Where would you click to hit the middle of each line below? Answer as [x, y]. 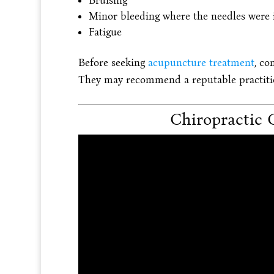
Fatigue [105, 32]
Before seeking [113, 62]
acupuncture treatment [201, 62]
